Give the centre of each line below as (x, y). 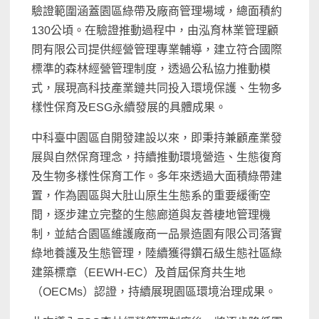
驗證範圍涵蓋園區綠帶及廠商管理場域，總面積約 (157, 11)
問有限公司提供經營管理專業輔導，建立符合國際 (157, 49)
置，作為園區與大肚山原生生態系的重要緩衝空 (151, 195)
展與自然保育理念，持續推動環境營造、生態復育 (157, 157)
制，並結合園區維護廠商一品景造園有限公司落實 (157, 234)
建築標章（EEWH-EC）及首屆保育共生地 (139, 272)
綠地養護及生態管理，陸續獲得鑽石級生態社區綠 (157, 253)
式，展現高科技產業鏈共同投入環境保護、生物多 (157, 88)
